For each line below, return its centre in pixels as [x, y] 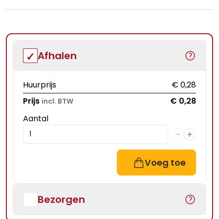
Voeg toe [165, 163]
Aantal [36, 119]
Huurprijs [40, 85]
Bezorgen [61, 199]
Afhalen [57, 56]
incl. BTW [57, 101]
